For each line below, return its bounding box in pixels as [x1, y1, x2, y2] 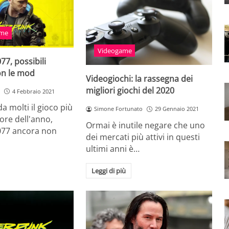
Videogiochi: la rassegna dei [86, 73, 193, 85]
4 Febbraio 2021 [12, 87, 55, 95]
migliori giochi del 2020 [86, 85, 175, 97]
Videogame [97, 46, 132, 56]
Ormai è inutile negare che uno [86, 120, 205, 131]
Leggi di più [91, 166, 126, 176]
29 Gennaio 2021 [155, 105, 199, 113]
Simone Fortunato [94, 105, 143, 113]
